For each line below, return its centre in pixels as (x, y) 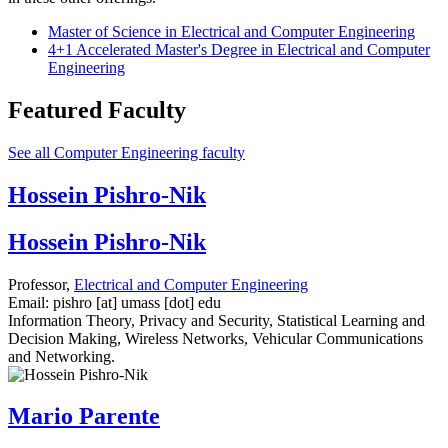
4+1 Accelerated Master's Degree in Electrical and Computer (239, 50)
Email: (28, 302)
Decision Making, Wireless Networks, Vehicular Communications (215, 338)
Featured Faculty (97, 109)
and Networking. (61, 356)
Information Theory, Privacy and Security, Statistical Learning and (216, 320)
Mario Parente (84, 416)
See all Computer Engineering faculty (126, 152)
